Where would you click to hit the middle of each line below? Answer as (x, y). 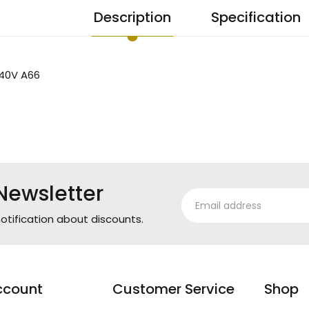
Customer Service (173, 289)
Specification (256, 17)
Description (132, 17)
